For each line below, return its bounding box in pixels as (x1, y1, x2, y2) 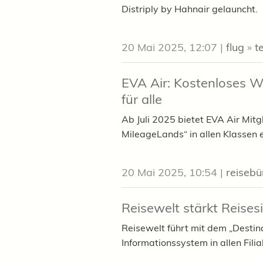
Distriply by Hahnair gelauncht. (122, 3, 258, 15)
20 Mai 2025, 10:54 (122, 166, 217, 180)
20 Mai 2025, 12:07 (122, 41, 217, 55)
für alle (122, 91, 162, 108)
